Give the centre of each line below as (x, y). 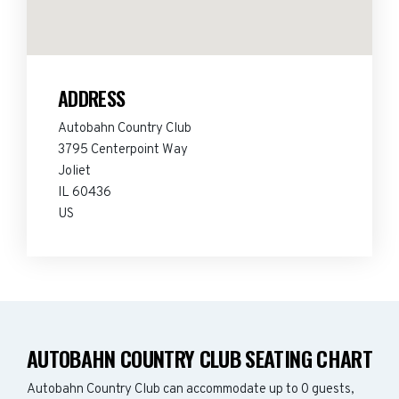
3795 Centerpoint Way (123, 150)
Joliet (74, 171)
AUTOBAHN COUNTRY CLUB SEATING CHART (199, 358)
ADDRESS (92, 98)
